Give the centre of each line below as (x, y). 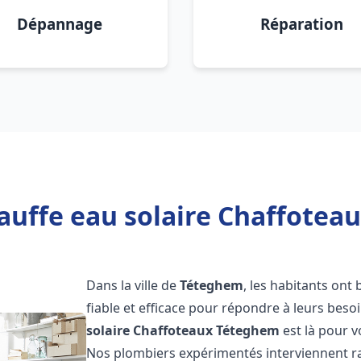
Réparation (301, 24)
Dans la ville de (133, 285)
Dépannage (60, 24)
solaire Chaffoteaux (150, 330)
